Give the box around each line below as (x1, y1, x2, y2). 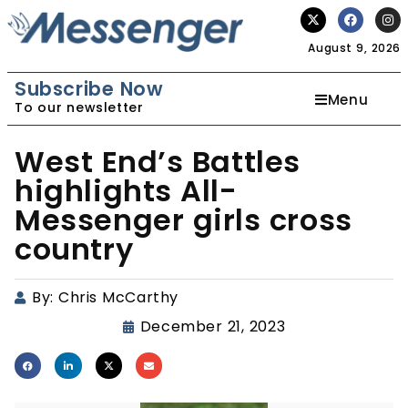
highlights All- (15, 170, 238, 211)
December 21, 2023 (139, 316, 286, 337)
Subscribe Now (15, 76, 164, 102)
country (15, 229, 134, 270)
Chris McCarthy (58, 287, 178, 308)
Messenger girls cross (15, 199, 352, 240)
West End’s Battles (15, 141, 301, 182)
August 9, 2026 (308, 40, 401, 56)
